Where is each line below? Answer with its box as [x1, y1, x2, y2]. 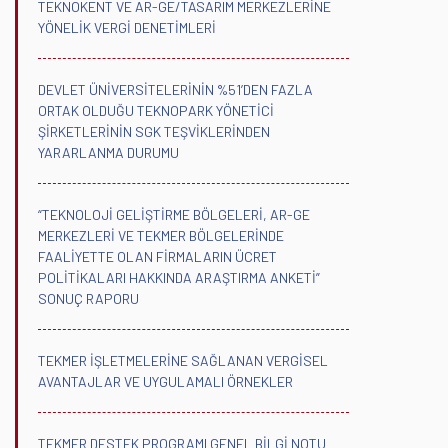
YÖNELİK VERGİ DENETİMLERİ [38, 18, 216, 36]
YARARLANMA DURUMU [38, 143, 179, 161]
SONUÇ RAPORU [38, 289, 139, 307]
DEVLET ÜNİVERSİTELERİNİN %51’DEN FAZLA [38, 80, 313, 98]
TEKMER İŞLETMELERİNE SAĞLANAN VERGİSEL [38, 351, 328, 369]
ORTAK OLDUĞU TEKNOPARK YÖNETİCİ [38, 101, 274, 119]
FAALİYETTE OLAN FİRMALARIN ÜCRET [38, 247, 277, 265]
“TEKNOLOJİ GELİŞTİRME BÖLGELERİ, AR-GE [38, 205, 310, 223]
